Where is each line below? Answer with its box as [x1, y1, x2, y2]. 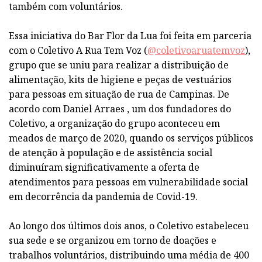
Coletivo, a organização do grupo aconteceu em [9, 116, 220, 130]
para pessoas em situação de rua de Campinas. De [9, 87, 229, 101]
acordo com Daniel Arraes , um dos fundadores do [9, 102, 231, 115]
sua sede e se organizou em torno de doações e [9, 233, 216, 247]
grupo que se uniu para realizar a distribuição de [9, 58, 229, 71]
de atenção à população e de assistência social [9, 146, 212, 159]
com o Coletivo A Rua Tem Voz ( [9, 43, 147, 57]
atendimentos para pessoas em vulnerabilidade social [9, 175, 248, 188]
